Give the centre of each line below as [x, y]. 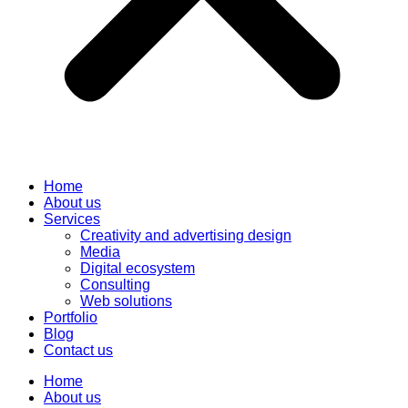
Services [72, 219]
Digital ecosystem [138, 268]
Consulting [115, 284]
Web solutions [126, 301]
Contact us [78, 350]
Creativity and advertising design [186, 235]
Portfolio [71, 317]
